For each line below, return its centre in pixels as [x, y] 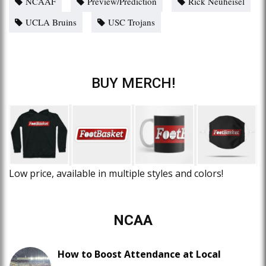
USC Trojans [132, 22]
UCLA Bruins [51, 22]
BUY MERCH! [133, 83]
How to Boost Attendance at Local [139, 254]
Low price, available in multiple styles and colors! [116, 174]
